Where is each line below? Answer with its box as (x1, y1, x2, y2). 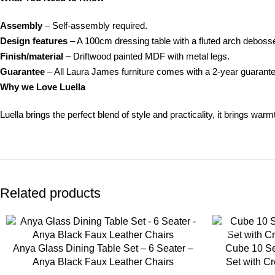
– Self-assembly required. (45, 21, 147, 31)
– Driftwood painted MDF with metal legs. (66, 52, 230, 61)
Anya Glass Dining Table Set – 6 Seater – (13, 243, 193, 254)
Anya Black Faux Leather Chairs (33, 257, 174, 267)
